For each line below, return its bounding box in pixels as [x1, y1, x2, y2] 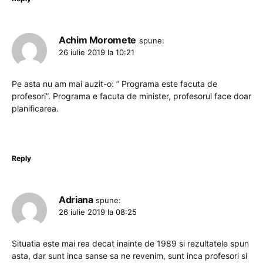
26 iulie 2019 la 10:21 [59, 48, 134, 58]
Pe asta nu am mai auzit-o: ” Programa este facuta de [12, 79, 217, 89]
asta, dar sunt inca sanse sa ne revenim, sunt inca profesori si [12, 251, 247, 261]
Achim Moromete [59, 34, 136, 46]
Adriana [59, 194, 93, 206]
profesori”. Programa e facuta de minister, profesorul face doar [12, 91, 251, 102]
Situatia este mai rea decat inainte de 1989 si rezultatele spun [12, 238, 249, 249]
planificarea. [12, 103, 59, 114]
